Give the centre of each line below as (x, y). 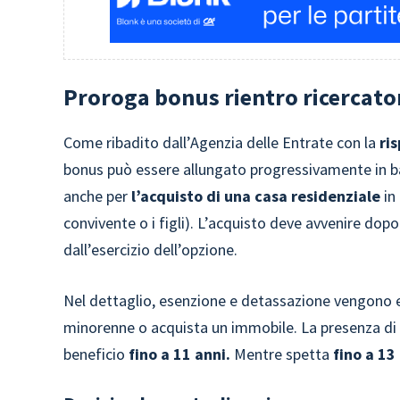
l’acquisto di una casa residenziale (256, 196)
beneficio (96, 354)
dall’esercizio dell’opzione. (151, 250)
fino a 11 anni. (180, 354)
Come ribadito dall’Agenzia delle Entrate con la (222, 142)
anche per (96, 196)
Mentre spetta (282, 354)
